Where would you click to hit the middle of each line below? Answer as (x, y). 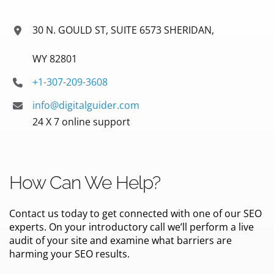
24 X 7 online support (82, 122)
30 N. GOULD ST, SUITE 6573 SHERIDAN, (124, 30)
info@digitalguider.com (86, 106)
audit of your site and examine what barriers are (120, 240)
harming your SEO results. (69, 254)
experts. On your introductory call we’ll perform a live (131, 227)
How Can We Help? (85, 182)
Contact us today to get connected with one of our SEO (135, 213)
